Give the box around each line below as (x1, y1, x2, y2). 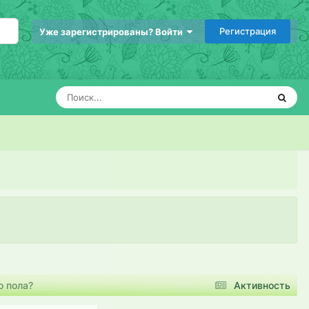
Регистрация (219, 25, 276, 37)
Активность (234, 279, 290, 291)
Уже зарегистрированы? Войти (39, 26, 187, 37)
